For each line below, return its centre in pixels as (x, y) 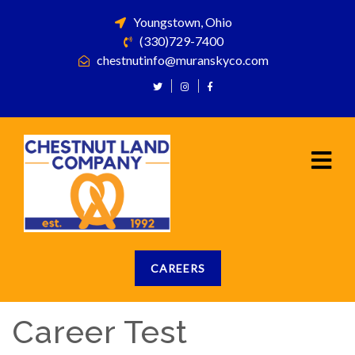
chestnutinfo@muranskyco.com (181, 60)
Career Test (100, 332)
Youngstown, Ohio (181, 22)
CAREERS (177, 268)
